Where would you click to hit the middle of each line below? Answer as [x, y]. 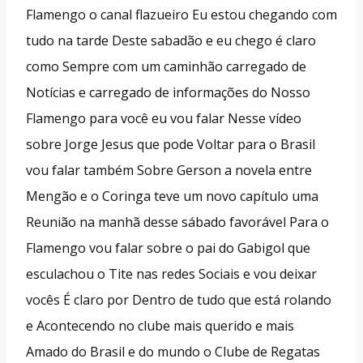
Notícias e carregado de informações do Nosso [168, 92]
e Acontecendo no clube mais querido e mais [160, 325]
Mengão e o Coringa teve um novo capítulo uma [172, 196]
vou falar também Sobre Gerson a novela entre [169, 170]
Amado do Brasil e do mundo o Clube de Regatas [173, 351]
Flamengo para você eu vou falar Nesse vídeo [164, 118]
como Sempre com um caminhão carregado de [166, 66]
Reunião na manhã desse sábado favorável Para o [177, 222]
